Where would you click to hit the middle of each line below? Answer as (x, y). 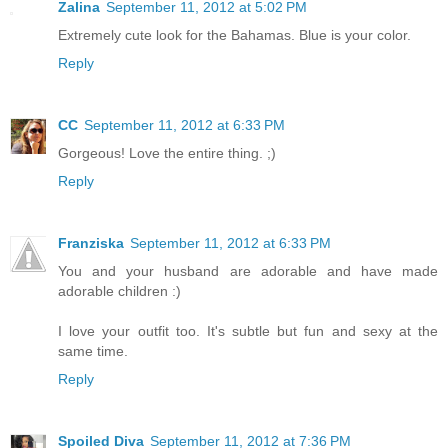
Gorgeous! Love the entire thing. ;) (167, 153)
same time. (93, 351)
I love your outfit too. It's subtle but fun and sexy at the (248, 331)
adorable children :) (119, 291)
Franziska (91, 243)
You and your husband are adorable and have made (248, 271)
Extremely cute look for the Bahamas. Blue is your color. (234, 35)
